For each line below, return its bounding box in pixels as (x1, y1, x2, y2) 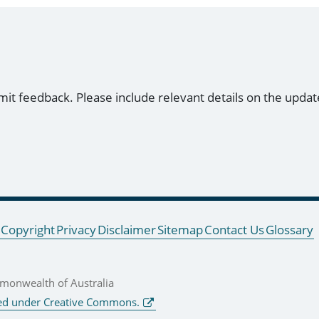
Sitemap (157, 221, 203, 238)
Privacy (56, 221, 96, 238)
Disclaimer (98, 221, 156, 238)
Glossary (266, 221, 313, 238)
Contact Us (204, 221, 264, 238)
